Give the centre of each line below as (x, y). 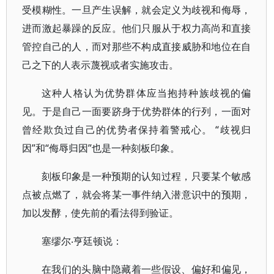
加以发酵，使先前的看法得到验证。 (100, 213)
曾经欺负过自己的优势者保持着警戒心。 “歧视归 (137, 130)
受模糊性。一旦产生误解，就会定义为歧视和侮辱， (137, 10)
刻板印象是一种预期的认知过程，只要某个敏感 (146, 176)
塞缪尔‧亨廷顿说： (82, 241)
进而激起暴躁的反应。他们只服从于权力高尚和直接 (137, 28)
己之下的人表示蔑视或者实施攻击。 (100, 65)
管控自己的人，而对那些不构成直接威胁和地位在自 (137, 46)
